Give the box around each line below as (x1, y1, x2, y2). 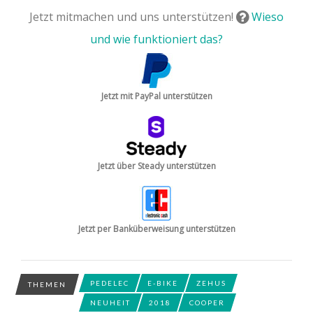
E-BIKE (147, 278, 178, 287)
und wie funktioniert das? (90, 31, 223, 47)
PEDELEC (90, 278, 129, 287)
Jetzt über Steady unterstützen (97, 159, 216, 172)
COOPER (189, 298, 225, 307)
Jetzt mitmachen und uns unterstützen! (29, 8, 236, 24)
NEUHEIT (90, 298, 131, 307)
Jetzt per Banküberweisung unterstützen (78, 222, 235, 235)
